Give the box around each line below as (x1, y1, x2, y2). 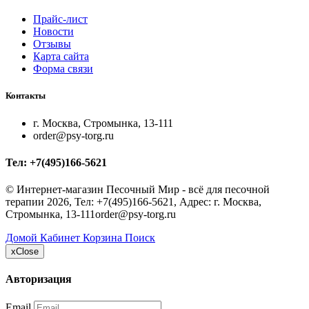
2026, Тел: (44, 196, 97, 208)
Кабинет (40, 232, 80, 244)
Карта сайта (33, 50, 89, 63)
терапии (6, 196, 44, 208)
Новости (33, 26, 74, 38)
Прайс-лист (33, 13, 88, 26)
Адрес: (179, 196, 214, 208)
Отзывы (33, 38, 71, 50)
